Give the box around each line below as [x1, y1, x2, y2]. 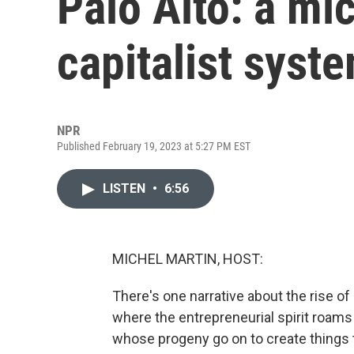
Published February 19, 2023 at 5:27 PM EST [57, 140, 250, 153]
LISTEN [103, 181, 149, 196]
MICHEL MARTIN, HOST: [112, 250, 263, 267]
